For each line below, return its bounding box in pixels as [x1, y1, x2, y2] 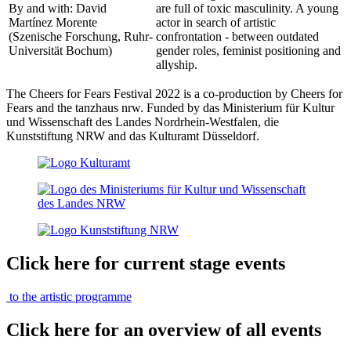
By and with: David [9, 2, 107, 16]
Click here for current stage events [6, 253, 285, 274]
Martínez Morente [9, 16, 97, 30]
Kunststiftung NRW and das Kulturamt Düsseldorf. [6, 129, 259, 143]
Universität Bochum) [9, 44, 112, 58]
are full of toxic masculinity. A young [156, 2, 338, 16]
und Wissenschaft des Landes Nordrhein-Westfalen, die [6, 115, 279, 129]
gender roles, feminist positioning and [156, 44, 341, 58]
